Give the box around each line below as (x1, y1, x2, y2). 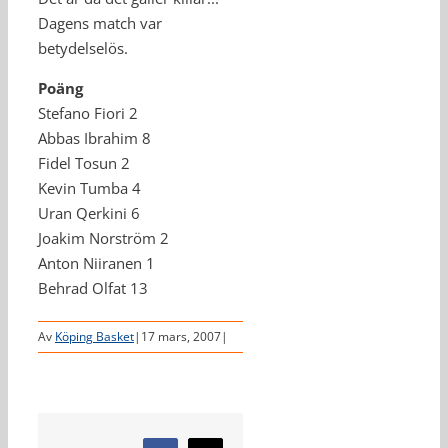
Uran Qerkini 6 (38, 203, 140, 223)
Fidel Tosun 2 (38, 153, 130, 173)
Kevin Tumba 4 (38, 178, 141, 198)
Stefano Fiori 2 (38, 103, 138, 123)
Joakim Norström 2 (38, 228, 169, 248)
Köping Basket (55, 328, 134, 345)
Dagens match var (38, 13, 162, 33)
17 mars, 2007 (141, 328, 221, 345)
